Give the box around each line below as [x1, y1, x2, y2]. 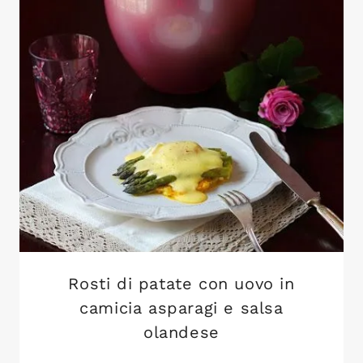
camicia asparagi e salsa [79, 297, 284, 318]
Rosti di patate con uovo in [68, 273, 295, 293]
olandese [143, 322, 220, 342]
